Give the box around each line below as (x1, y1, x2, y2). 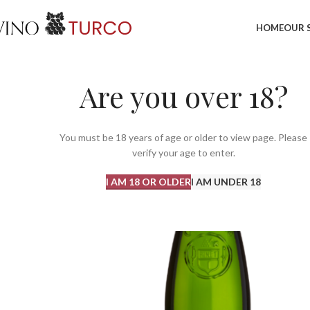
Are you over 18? (79, 77, 288, 116)
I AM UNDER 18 (191, 176, 261, 188)
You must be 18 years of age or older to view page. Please (60, 131, 307, 143)
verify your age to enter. (131, 147, 235, 158)
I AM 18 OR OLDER (106, 176, 191, 188)
